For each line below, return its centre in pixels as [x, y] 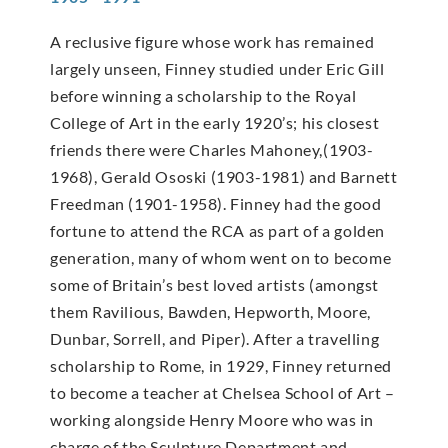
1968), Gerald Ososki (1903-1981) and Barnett [224, 176]
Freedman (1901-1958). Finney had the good [216, 203]
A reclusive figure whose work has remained [212, 41]
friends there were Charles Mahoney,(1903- [212, 149]
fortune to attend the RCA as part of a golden [218, 230]
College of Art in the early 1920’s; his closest [215, 122]
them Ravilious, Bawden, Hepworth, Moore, [211, 311]
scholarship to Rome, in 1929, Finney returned [221, 365]
